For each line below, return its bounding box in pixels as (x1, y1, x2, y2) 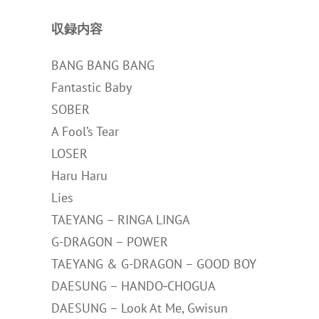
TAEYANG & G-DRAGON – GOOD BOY (51, 256, 256, 272)
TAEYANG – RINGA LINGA (51, 211, 190, 228)
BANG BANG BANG (51, 57, 155, 73)
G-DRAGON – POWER (51, 234, 168, 250)
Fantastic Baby (51, 79, 132, 95)
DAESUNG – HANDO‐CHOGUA (51, 278, 216, 294)
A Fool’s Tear (51, 123, 119, 140)
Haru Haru (51, 167, 108, 184)
